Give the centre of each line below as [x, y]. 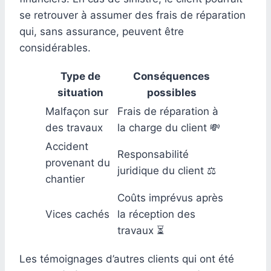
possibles [171, 92]
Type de [80, 76]
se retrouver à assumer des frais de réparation [132, 15]
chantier [65, 179]
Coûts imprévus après [170, 198]
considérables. [55, 47]
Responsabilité [153, 154]
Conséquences [171, 76]
